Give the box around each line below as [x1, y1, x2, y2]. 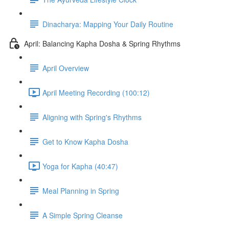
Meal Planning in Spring [42, 185, 119, 196]
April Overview [42, 62, 89, 73]
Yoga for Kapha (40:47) [42, 161, 118, 171]
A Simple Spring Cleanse [42, 210, 123, 220]
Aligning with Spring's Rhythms [42, 111, 142, 122]
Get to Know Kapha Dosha [42, 136, 128, 147]
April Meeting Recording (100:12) [42, 87, 150, 98]
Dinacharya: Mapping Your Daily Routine [42, 18, 173, 29]
